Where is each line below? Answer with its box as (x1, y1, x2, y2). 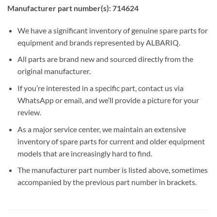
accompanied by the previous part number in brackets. (17, 177, 197, 187)
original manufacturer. (17, 66, 91, 76)
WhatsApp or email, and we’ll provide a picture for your (17, 95, 199, 105)
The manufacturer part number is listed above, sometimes (17, 165, 208, 175)
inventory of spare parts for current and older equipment (17, 136, 205, 146)
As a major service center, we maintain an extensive (17, 124, 186, 134)
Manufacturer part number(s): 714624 (7, 3, 139, 13)
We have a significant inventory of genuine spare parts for (17, 25, 208, 35)
